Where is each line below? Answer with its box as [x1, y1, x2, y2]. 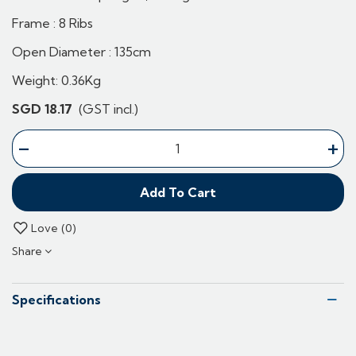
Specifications [12, 292, 101, 308]
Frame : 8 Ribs [12, 15, 93, 32]
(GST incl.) [79, 101, 138, 118]
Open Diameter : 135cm [12, 44, 151, 60]
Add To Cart [140, 184, 216, 200]
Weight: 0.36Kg [12, 72, 101, 89]
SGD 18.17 [12, 101, 72, 118]
